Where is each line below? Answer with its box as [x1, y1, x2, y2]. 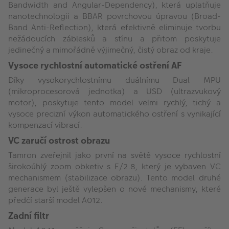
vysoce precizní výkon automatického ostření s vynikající [8, 107, 221, 120]
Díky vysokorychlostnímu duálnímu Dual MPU [8, 74, 221, 86]
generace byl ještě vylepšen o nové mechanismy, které [8, 182, 221, 195]
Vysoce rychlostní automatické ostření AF [8, 58, 181, 72]
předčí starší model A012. [8, 194, 103, 206]
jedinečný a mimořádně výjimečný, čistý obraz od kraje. [8, 43, 213, 56]
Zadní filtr [8, 209, 49, 222]
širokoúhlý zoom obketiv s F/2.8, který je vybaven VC [8, 160, 221, 172]
